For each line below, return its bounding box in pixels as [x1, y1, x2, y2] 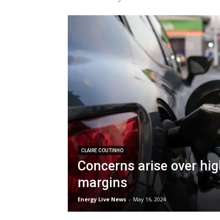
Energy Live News [78, 195, 126, 203]
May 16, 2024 [133, 195, 166, 203]
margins [78, 175, 127, 191]
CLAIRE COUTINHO [81, 148, 123, 153]
